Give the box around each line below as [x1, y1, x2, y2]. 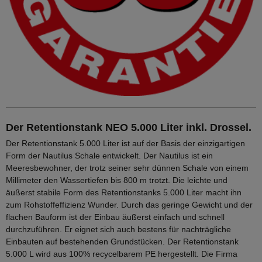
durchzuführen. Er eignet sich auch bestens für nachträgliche [6, 224, 231, 234]
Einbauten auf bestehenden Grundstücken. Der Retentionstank [6, 236, 239, 246]
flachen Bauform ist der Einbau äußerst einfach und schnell [6, 212, 225, 222]
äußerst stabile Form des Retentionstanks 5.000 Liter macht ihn [6, 187, 242, 197]
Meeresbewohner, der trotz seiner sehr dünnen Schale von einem [6, 163, 249, 173]
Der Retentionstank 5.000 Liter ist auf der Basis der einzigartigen [6, 138, 245, 148]
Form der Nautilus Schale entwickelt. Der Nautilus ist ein [6, 150, 213, 160]
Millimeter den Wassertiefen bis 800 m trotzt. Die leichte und [6, 175, 227, 185]
